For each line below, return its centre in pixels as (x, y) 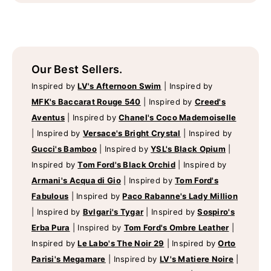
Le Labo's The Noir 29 (121, 243)
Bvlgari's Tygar (113, 212)
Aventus (48, 118)
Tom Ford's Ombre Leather (176, 228)
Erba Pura (51, 228)
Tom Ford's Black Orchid (126, 165)
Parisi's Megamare (69, 259)
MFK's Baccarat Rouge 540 (86, 102)
